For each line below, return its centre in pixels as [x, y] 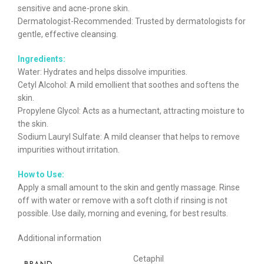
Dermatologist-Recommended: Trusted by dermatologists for [132, 22]
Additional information [60, 238]
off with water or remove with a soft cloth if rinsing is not [123, 201]
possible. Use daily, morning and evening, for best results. [123, 214]
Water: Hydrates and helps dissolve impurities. [103, 72]
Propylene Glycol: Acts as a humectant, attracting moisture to [131, 111]
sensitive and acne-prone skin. [74, 9]
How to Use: [41, 175]
